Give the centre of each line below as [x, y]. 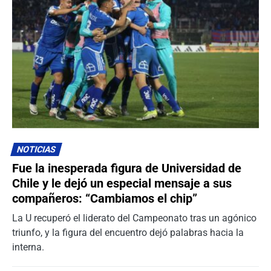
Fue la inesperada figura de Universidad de [127, 168]
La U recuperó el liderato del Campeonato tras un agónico [134, 218]
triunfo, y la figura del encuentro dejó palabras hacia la [128, 232]
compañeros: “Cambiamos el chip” [105, 198]
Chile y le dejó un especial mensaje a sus [122, 183]
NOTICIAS [36, 149]
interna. [28, 247]
